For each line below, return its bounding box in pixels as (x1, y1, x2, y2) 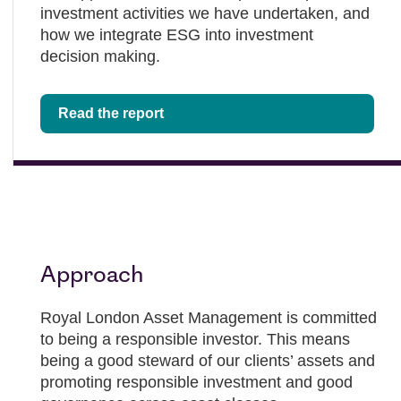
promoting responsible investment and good (40, 373, 353, 391)
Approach (40, 264, 143, 288)
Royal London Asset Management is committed (40, 309, 377, 327)
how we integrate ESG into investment (40, 26, 313, 44)
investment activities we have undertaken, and (40, 4, 370, 22)
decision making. (40, 47, 160, 65)
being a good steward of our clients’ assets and (40, 352, 375, 370)
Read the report (58, 106, 164, 121)
